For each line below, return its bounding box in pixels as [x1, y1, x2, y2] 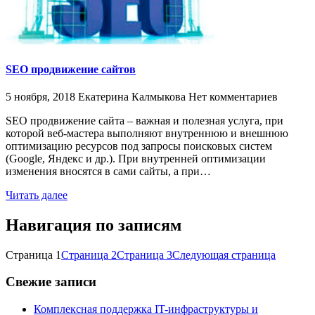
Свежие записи [6, 274, 96, 290]
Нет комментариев [188, 90, 278, 103]
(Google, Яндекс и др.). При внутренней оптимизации [6, 152, 266, 165]
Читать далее [6, 188, 67, 201]
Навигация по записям [6, 215, 181, 234]
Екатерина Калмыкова [78, 90, 186, 103]
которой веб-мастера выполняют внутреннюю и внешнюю [6, 127, 288, 139]
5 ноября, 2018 [6, 90, 75, 103]
